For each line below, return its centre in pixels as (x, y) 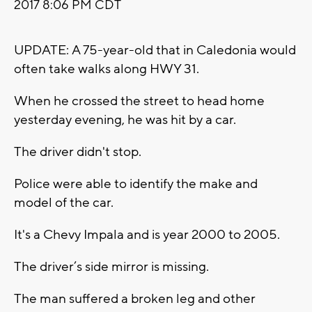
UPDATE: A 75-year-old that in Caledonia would (155, 50)
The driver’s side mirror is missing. (111, 267)
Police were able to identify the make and (136, 184)
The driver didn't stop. (78, 152)
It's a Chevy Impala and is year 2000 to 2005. (147, 235)
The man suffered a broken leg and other (135, 299)
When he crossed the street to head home (139, 101)
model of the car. (64, 203)
